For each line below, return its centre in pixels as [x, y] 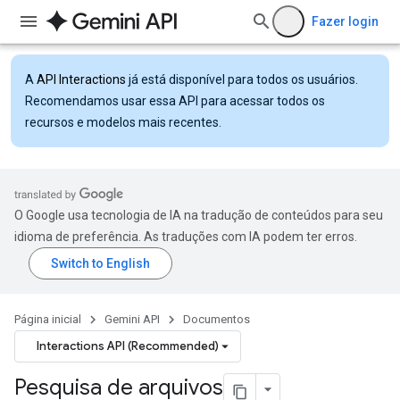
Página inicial [48, 319]
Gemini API [132, 319]
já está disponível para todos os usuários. [242, 79]
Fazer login [345, 21]
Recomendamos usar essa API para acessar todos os [175, 101]
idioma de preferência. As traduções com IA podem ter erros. [186, 237]
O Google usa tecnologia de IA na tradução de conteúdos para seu [199, 215]
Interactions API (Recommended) [128, 346]
